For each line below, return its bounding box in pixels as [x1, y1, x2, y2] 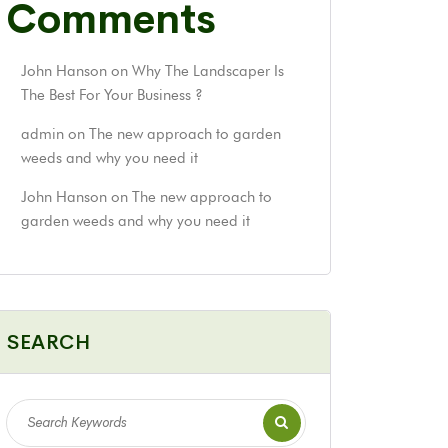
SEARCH [7, 329, 91, 355]
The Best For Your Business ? [21, 85, 203, 104]
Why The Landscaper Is [132, 61, 284, 80]
